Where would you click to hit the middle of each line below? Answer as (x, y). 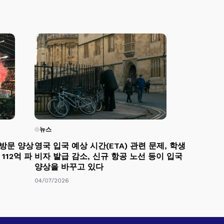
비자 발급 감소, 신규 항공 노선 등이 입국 (108, 156)
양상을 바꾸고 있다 (69, 166)
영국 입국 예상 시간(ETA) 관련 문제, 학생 (110, 145)
